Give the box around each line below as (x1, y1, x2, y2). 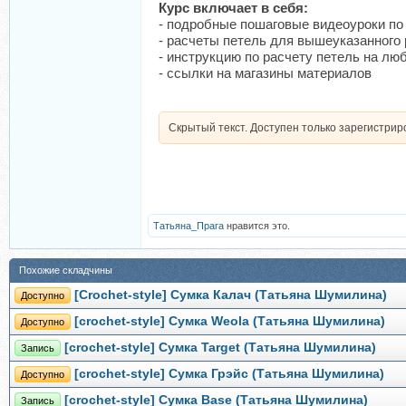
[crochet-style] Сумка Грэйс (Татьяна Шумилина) (74, 367, 384, 381)
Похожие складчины (19, 265, 112, 275)
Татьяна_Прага (153, 220, 224, 231)
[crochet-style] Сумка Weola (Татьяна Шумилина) (74, 314, 385, 328)
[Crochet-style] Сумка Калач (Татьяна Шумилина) (74, 288, 387, 302)
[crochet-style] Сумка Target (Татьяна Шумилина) (64, 341, 376, 354)
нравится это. (224, 220, 290, 231)
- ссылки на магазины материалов (159, 65, 372, 81)
